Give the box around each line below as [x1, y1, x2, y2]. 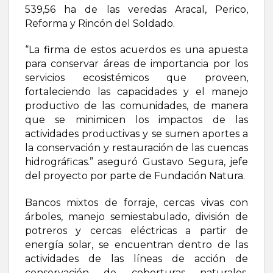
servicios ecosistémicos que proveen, [24, 72, 249, 84]
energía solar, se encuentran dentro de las [24, 239, 249, 251]
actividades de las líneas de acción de [24, 253, 249, 265]
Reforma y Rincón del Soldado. [24, 17, 175, 29]
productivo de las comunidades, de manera [24, 100, 249, 112]
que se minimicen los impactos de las [24, 114, 249, 126]
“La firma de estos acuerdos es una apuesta [24, 44, 249, 56]
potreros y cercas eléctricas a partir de [24, 225, 249, 237]
